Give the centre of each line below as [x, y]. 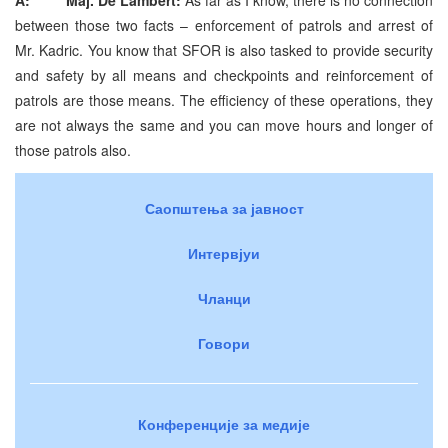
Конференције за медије [224, 423]
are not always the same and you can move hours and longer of [224, 124]
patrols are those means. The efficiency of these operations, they [224, 99]
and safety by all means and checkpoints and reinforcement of [224, 74]
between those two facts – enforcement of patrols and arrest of [224, 24]
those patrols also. [77, 149]
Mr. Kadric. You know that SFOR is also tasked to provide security [224, 49]
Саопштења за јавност [224, 207]
